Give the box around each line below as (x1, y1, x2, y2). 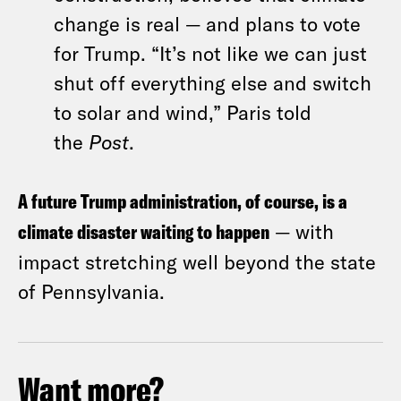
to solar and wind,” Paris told (54, 100, 311, 124)
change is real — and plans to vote (54, 12, 361, 35)
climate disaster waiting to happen (18, 219, 269, 244)
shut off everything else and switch (54, 71, 371, 94)
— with (269, 219, 334, 243)
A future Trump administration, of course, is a (18, 189, 347, 214)
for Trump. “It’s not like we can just (54, 41, 367, 64)
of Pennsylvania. (18, 279, 165, 303)
